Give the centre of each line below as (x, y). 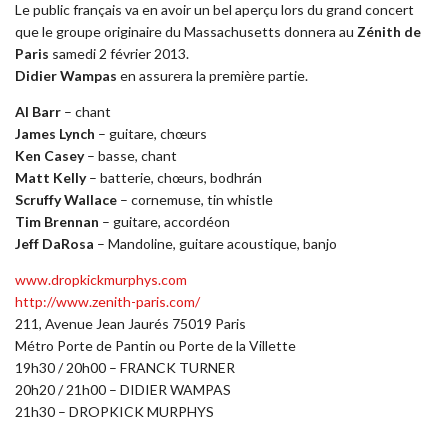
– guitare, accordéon (164, 222)
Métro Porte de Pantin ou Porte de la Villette (155, 346)
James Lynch (55, 134)
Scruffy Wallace (66, 200)
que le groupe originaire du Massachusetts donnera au (186, 32)
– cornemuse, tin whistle (195, 200)
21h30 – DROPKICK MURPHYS (114, 412)
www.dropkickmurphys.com (101, 280)
